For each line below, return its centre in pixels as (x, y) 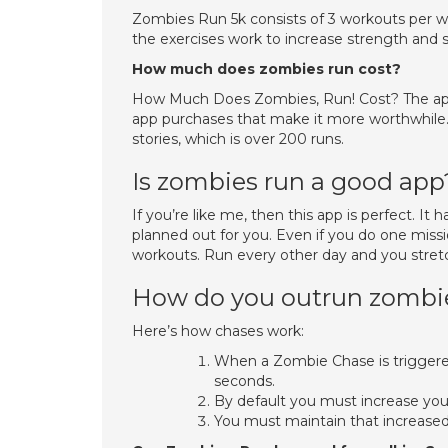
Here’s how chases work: (218, 331)
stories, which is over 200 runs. (238, 139)
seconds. (244, 381)
